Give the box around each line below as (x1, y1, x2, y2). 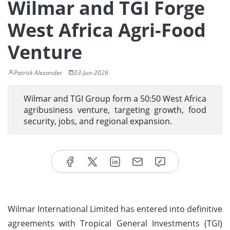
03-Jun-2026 (74, 68, 108, 77)
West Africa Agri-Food (8, 17, 206, 43)
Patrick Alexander (14, 68, 62, 77)
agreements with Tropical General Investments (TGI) (8, 217, 222, 229)
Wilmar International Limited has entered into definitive (8, 203, 222, 215)
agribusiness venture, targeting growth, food (24, 104, 206, 116)
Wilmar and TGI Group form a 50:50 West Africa (24, 93, 206, 104)
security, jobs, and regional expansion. (24, 116, 172, 127)
